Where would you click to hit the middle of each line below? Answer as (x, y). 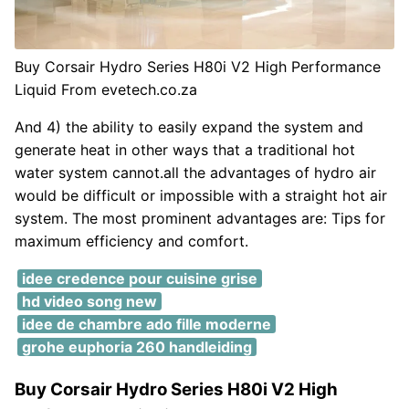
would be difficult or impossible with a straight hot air (201, 195)
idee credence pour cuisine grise (139, 278)
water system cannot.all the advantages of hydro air (195, 173)
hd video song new (89, 301)
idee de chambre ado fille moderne (146, 324)
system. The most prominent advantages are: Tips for (200, 218)
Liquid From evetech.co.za (106, 89)
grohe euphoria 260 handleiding (136, 347)
